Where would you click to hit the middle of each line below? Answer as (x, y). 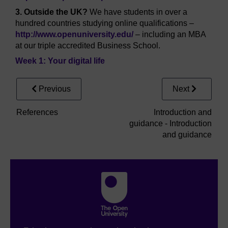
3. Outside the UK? (52, 12)
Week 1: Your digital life (60, 61)
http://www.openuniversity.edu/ (74, 34)
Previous (55, 89)
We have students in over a (138, 12)
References (37, 112)
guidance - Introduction (170, 123)
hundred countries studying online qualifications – (105, 23)
